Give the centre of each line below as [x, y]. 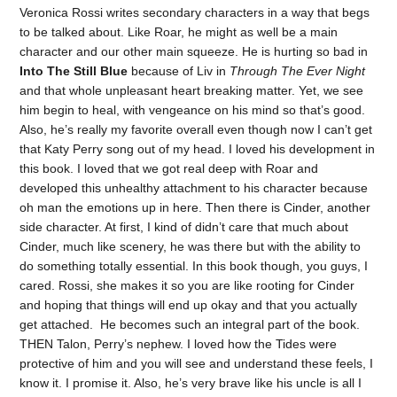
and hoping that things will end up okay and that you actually [189, 304]
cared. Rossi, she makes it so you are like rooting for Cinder [187, 285]
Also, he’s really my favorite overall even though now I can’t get [196, 129]
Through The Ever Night [298, 70]
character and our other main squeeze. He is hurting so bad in [194, 51]
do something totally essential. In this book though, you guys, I [194, 265]
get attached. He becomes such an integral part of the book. [190, 324]
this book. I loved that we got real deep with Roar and [169, 168]
